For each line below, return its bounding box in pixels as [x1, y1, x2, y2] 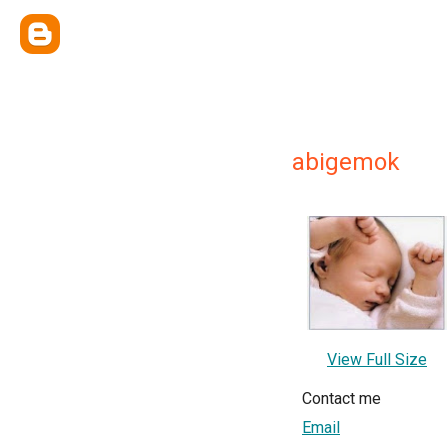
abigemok [292, 148, 400, 176]
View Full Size [327, 349, 427, 369]
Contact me [302, 388, 381, 408]
